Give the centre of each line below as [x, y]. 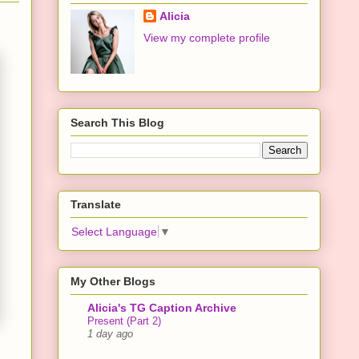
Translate [96, 205]
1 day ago [110, 334]
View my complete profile [206, 38]
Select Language [114, 232]
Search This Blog [117, 122]
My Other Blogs [113, 281]
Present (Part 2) [124, 321]
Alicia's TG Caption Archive [162, 307]
